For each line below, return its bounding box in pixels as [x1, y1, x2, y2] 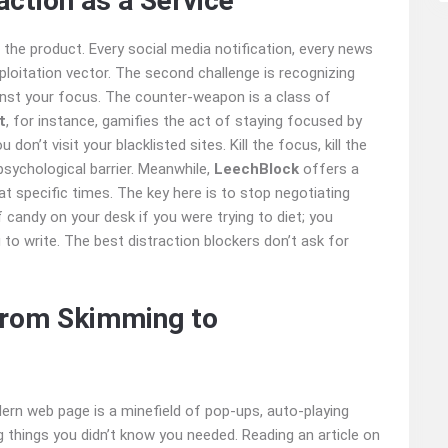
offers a [299, 160, 359, 179]
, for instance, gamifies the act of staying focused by [6, 112, 362, 131]
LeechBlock [214, 160, 299, 179]
